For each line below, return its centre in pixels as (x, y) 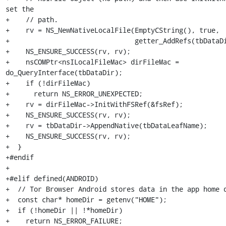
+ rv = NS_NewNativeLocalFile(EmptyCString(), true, (112, 30)
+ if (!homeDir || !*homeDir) (64, 210)
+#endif (19, 157)
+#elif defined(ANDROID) (52, 178)
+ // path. (32, 19)
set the (19, 9)
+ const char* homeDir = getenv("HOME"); (86, 200)
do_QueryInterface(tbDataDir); (64, 72)
